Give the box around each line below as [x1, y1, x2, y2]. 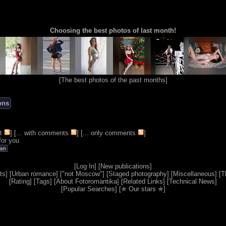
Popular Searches [63, 185, 115, 193]
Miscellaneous [173, 170, 215, 178]
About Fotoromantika [56, 178, 117, 185]
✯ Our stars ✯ [121, 185, 163, 193]
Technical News [169, 178, 215, 185]
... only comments [83, 129, 136, 137]
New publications [100, 162, 150, 170]
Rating [11, 178, 30, 185]
